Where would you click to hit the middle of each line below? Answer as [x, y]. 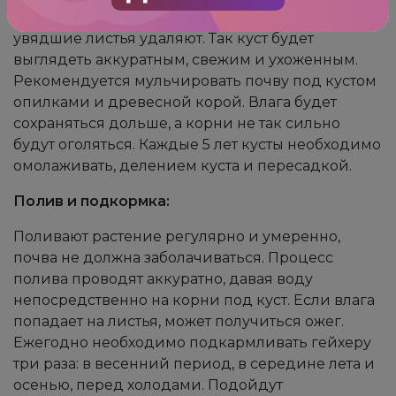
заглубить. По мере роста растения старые [171, 17]
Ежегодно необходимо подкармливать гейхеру [192, 343]
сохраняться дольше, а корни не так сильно [177, 123]
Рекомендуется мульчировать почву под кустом [195, 81]
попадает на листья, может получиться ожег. [179, 321]
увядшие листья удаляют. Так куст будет [164, 38]
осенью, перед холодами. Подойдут [148, 385]
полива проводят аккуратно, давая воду [163, 279]
